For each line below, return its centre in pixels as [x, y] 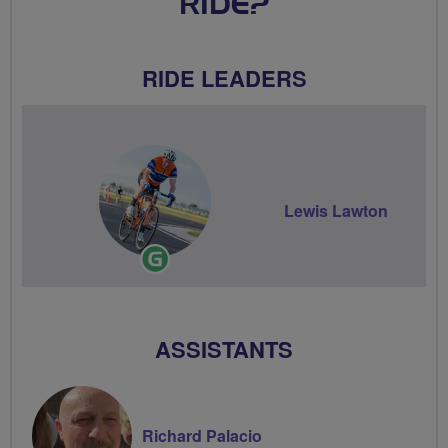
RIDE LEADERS [224, 77]
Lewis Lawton [336, 211]
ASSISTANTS [224, 348]
